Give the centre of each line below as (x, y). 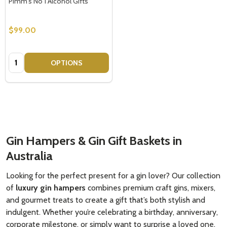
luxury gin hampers (51, 187)
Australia (29, 156)
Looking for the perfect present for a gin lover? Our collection (113, 175)
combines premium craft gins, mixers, (150, 187)
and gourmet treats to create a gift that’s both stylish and (106, 200)
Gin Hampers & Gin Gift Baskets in (94, 140)
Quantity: (25, 58)
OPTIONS (67, 63)
